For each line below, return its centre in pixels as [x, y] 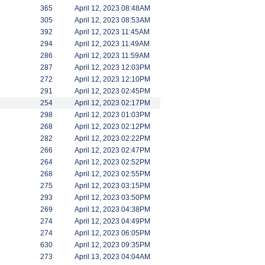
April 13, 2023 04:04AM [112, 257]
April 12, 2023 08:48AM [112, 8]
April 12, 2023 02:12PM [112, 127]
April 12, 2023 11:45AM [112, 32]
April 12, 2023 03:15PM [112, 186]
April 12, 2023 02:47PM [112, 150]
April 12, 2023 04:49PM [112, 221]
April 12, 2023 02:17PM [112, 103]
